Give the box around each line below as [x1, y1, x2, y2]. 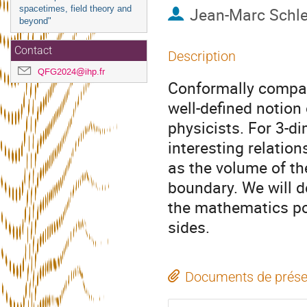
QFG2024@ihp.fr [38, 66, 105, 77]
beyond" [19, 16, 51, 26]
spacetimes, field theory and [19, 3, 132, 14]
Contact [14, 45, 52, 57]
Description [168, 48, 236, 64]
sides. [168, 216, 210, 238]
